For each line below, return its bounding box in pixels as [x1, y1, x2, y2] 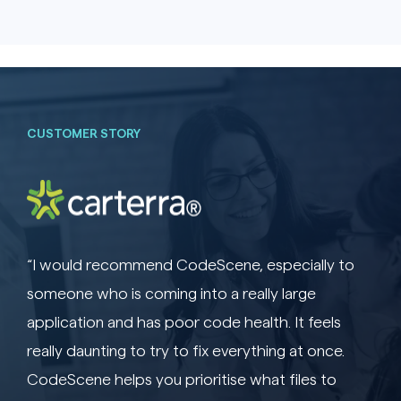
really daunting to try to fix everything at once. [27, 339, 345, 359]
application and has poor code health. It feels [27, 311, 341, 330]
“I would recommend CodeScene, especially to [27, 253, 354, 273]
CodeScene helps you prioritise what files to [27, 368, 337, 388]
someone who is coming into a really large [27, 282, 316, 302]
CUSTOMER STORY [27, 124, 141, 141]
